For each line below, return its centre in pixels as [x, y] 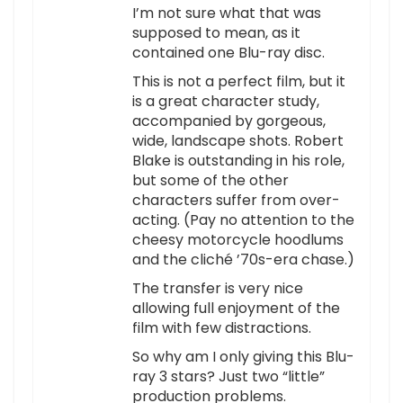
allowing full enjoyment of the [236, 309]
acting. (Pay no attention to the [243, 220]
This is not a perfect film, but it [239, 82]
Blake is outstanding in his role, [238, 161]
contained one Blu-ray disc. [228, 53]
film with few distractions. [222, 328]
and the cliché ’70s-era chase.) [243, 260]
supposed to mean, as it [216, 33]
